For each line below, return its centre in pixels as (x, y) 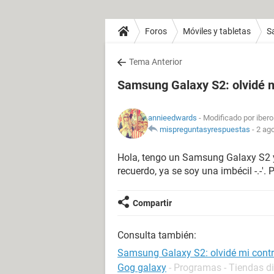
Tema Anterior (156, 62)
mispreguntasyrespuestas (205, 129)
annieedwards (172, 118)
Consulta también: (157, 235)
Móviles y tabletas (217, 31)
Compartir (152, 203)
